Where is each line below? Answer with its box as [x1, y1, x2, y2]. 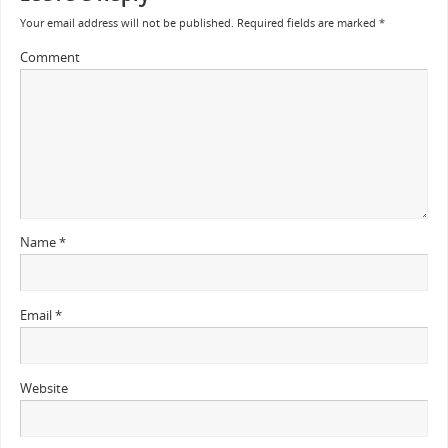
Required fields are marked [233, 16, 379, 31]
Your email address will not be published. [19, 16, 234, 31]
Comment [19, 48, 80, 66]
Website [19, 379, 68, 397]
